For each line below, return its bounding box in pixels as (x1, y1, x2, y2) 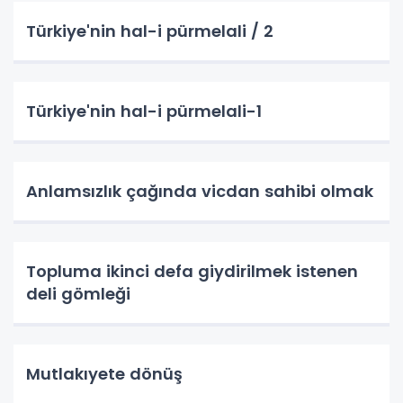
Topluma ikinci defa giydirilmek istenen (26, 260, 358, 282)
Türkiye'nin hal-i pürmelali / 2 (26, 20, 273, 42)
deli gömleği (26, 282, 130, 305)
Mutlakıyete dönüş (26, 363, 183, 385)
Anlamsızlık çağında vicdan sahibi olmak (26, 180, 373, 202)
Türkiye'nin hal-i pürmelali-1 (26, 100, 262, 122)
